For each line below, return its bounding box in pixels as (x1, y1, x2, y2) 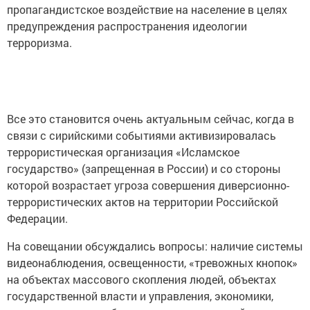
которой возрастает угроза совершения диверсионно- (7, 178, 289, 192)
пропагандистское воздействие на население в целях (7, 2, 287, 17)
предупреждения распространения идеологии (7, 19, 247, 33)
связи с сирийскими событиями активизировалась (7, 128, 276, 143)
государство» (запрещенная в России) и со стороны (7, 161, 281, 176)
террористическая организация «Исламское (7, 145, 239, 159)
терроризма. (7, 35, 72, 50)
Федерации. (7, 211, 68, 226)
